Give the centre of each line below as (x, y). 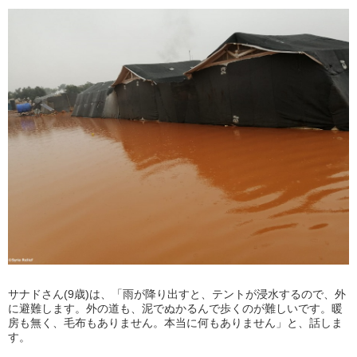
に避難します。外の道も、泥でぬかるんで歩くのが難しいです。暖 (175, 309)
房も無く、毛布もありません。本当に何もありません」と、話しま (175, 323)
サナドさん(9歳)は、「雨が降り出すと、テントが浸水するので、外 (177, 294)
